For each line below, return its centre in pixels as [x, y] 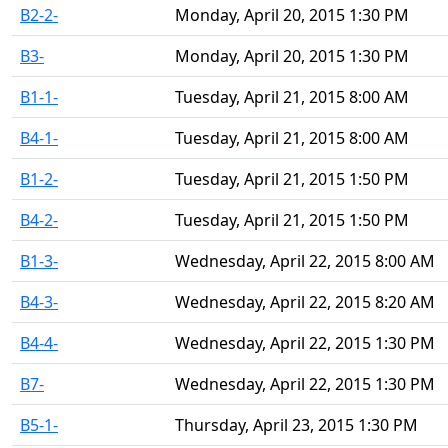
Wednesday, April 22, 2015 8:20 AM [305, 302]
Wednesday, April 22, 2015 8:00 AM [305, 261]
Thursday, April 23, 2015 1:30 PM [296, 425]
